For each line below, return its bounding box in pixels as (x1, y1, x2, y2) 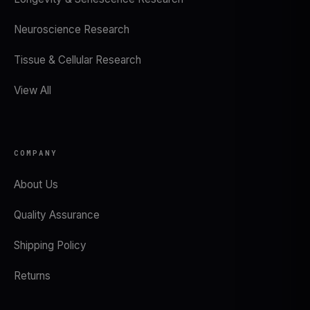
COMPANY (14, 148, 57, 158)
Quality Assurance (14, 208, 100, 221)
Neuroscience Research (14, 23, 129, 36)
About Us (14, 178, 58, 191)
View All (14, 84, 51, 97)
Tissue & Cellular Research (14, 53, 141, 66)
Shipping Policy (14, 239, 86, 252)
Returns (14, 269, 51, 282)
